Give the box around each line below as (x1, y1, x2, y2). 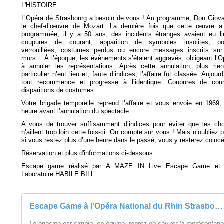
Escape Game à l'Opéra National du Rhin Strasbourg (215, 202, 223, 210)
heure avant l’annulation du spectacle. (21, 107, 131, 115)
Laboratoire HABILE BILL (21, 170, 94, 178)
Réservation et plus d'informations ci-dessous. (21, 149, 155, 157)
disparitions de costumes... (21, 86, 100, 94)
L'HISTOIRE (21, 1, 59, 9)
